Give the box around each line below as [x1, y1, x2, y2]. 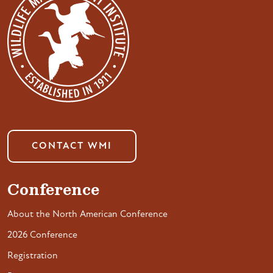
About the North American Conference [7, 210, 168, 219]
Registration [7, 251, 58, 261]
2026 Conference [7, 230, 77, 240]
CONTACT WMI [32, 141, 112, 151]
